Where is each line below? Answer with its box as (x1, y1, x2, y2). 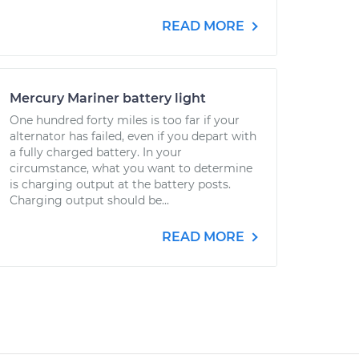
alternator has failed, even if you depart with (10, 129, 256, 143)
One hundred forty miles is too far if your (10, 113, 240, 127)
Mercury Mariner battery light (10, 91, 206, 106)
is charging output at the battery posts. (10, 177, 231, 192)
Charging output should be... (10, 193, 169, 208)
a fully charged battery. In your (10, 145, 182, 159)
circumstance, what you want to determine (10, 161, 252, 175)
